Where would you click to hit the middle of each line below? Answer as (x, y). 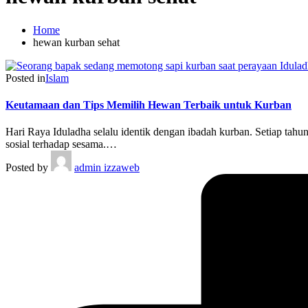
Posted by (27, 168)
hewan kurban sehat (76, 42)
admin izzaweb (107, 168)
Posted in (25, 78)
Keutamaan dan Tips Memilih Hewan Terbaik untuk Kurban (148, 105)
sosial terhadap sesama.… (61, 144)
